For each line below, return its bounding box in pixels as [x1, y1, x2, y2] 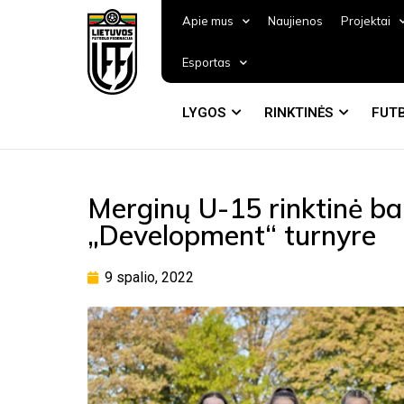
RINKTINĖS [263, 105, 333, 121]
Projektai [340, 14, 390, 28]
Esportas [181, 55, 231, 69]
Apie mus [181, 14, 234, 28]
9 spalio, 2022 [105, 269, 194, 286]
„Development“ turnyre [87, 218, 376, 252]
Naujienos [267, 14, 323, 28]
